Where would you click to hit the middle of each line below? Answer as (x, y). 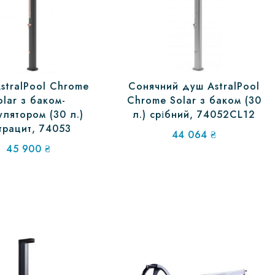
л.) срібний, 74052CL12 (194, 115)
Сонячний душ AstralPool (194, 87)
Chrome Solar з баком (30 (194, 101)
